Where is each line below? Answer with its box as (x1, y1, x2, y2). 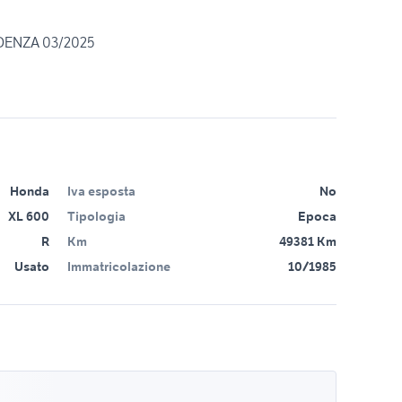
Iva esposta (67, 183, 135, 199)
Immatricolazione (67, 258, 170, 275)
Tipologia (67, 208, 126, 224)
